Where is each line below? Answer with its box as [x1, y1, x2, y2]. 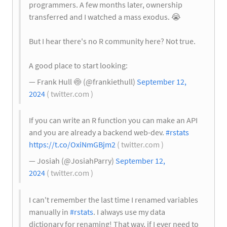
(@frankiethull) [82, 76, 137, 87]
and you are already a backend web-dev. [29, 127, 166, 138]
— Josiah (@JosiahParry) [29, 156, 116, 166]
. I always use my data [93, 207, 165, 217]
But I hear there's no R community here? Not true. [29, 35, 196, 46]
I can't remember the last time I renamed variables [29, 195, 198, 205]
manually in [29, 207, 70, 217]
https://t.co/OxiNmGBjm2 [29, 139, 116, 150]
